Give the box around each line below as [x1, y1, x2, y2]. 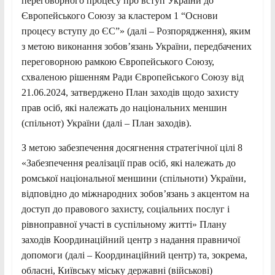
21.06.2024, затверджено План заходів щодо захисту [21, 87, 239, 98]
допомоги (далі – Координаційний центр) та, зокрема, [21, 249, 247, 260]
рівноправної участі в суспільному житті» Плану [21, 219, 227, 230]
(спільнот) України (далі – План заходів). [21, 117, 192, 128]
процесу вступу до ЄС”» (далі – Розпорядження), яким [21, 25, 250, 36]
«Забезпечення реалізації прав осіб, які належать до [21, 157, 236, 168]
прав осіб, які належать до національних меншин [21, 102, 227, 113]
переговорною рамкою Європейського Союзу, [21, 56, 214, 67]
